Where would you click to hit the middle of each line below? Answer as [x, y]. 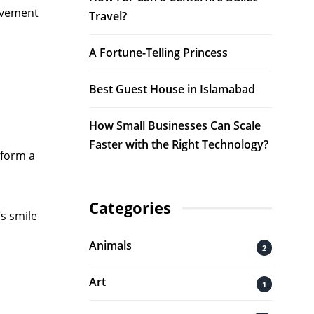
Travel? [108, 16]
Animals [110, 245]
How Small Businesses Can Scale [175, 125]
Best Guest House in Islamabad [172, 89]
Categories [130, 208]
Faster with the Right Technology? [179, 144]
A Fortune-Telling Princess [158, 53]
